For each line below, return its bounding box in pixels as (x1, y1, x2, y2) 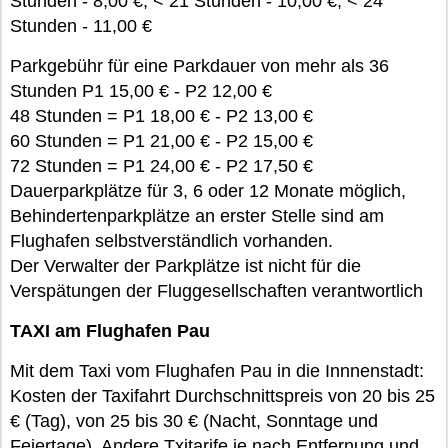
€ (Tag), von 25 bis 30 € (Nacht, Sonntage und (10, 411, 378, 431)
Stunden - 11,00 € (10, 16, 152, 36)
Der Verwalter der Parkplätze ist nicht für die (10, 256, 361, 276)
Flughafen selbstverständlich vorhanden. (10, 231, 333, 251)
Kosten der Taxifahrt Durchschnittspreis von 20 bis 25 (10, 386, 435, 406)
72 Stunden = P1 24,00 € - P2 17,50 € (10, 156, 313, 176)
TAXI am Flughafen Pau (10, 321, 210, 341)
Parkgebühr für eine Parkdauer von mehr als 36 (10, 56, 389, 76)
